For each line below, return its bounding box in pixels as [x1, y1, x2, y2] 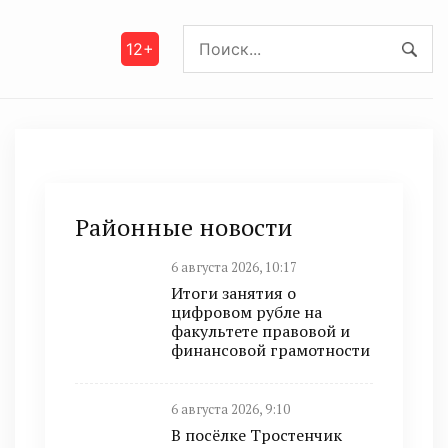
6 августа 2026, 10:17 [171, 259, 297, 276]
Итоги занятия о [171, 282, 296, 304]
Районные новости [75, 211, 293, 243]
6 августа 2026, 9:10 [171, 401, 290, 418]
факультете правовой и [171, 320, 350, 342]
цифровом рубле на [171, 301, 322, 323]
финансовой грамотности [171, 339, 370, 361]
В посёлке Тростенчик [171, 424, 342, 446]
